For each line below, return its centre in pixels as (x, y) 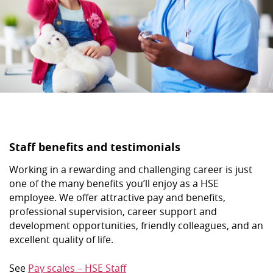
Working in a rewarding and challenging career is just (131, 169)
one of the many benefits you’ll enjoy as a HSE (114, 183)
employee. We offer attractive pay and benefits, (117, 197)
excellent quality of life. (61, 239)
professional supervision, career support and (113, 211)
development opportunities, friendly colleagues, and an (136, 225)
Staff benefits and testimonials (95, 147)
